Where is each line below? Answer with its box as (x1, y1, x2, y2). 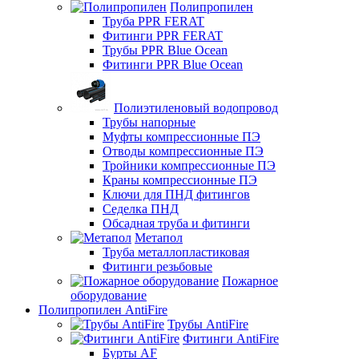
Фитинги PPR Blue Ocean (103, 57, 243, 71)
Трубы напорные (103, 115, 196, 129)
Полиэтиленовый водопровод (114, 100, 278, 115)
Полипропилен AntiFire (38, 302, 167, 317)
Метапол (135, 230, 183, 244)
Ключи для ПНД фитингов (103, 187, 250, 201)
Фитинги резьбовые (103, 259, 212, 273)
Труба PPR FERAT (103, 14, 204, 28)
